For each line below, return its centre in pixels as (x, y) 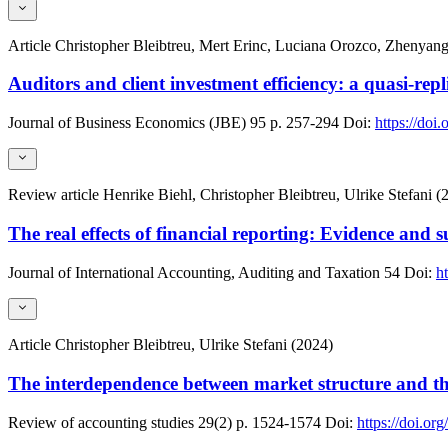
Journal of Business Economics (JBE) (127, 123)
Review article (55, 195)
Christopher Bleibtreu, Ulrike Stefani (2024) (194, 345)
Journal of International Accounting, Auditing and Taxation (194, 272)
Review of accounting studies (101, 422)
